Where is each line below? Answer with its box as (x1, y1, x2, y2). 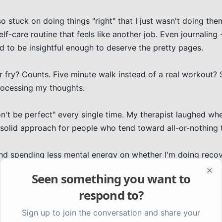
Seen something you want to (31, 170, 191, 187)
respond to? (78, 186, 144, 203)
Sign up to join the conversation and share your (22, 207, 200, 218)
